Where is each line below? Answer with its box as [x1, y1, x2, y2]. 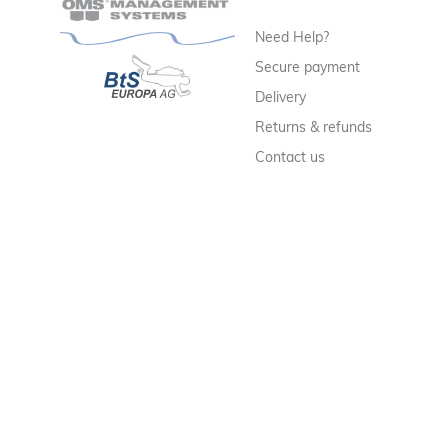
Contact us [255, 147, 326, 166]
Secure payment [255, 57, 361, 76]
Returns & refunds [255, 117, 373, 136]
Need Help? [255, 27, 330, 46]
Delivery [255, 87, 307, 106]
